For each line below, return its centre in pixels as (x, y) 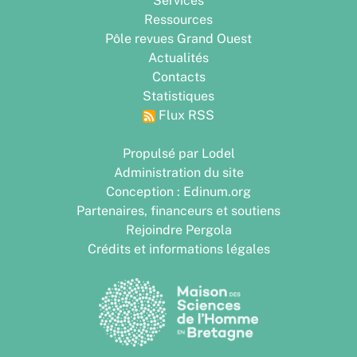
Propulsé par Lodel (178, 154)
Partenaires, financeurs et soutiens (178, 211)
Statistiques (178, 96)
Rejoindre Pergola (178, 230)
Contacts (178, 77)
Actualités (178, 58)
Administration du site (178, 173)
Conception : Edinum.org (178, 192)
